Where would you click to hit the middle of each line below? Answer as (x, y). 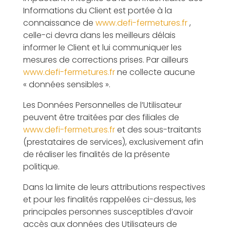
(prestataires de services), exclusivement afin (113, 142)
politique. (41, 167)
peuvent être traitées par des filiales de (101, 117)
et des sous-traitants (158, 130)
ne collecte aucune (155, 72)
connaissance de (59, 23)
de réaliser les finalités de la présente (96, 154)
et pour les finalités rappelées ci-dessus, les (109, 199)
